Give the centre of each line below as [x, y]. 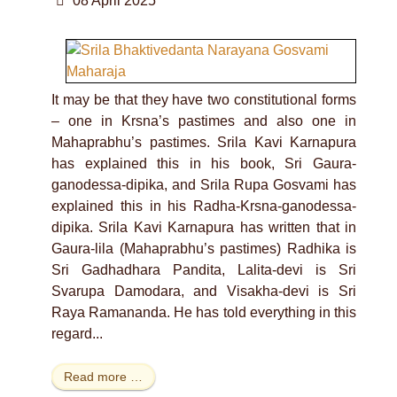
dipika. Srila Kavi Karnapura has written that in [204, 228]
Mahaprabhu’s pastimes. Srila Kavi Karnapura [204, 143]
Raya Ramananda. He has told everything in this [204, 313]
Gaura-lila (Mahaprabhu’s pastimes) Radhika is [204, 249]
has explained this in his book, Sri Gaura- [204, 164]
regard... [77, 334]
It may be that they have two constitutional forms [204, 100]
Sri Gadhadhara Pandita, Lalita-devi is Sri [204, 270]
